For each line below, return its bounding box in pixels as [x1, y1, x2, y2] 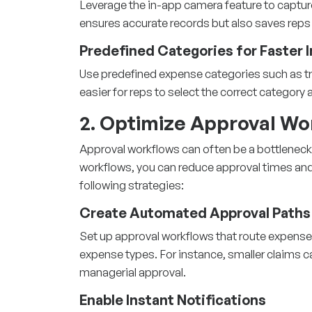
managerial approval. [79, 264, 186, 279]
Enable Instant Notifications [79, 290, 266, 309]
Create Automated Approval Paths [79, 203, 311, 221]
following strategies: [79, 177, 184, 192]
